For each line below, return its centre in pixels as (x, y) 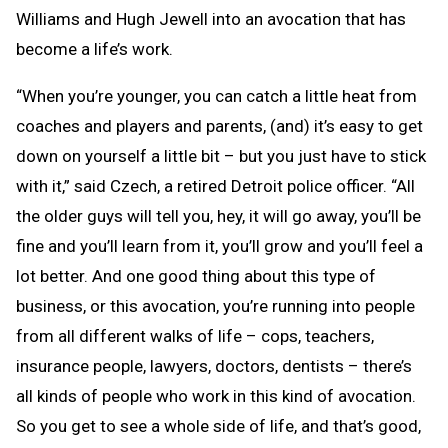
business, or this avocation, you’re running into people (215, 305)
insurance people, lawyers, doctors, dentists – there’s (214, 365)
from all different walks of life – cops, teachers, (195, 335)
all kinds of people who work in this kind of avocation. (216, 395)
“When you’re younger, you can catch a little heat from (216, 95)
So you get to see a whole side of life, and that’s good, (218, 425)
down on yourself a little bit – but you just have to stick (221, 155)
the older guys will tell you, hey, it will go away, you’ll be (218, 215)
